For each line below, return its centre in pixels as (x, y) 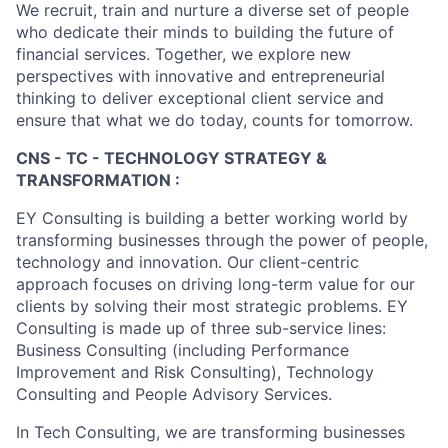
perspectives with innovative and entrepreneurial (200, 76)
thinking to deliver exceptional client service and (200, 98)
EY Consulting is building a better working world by (212, 218)
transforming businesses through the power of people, (222, 240)
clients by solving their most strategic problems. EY (212, 306)
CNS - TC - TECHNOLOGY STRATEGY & (171, 158)
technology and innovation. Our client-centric (187, 262)
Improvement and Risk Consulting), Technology (195, 372)
